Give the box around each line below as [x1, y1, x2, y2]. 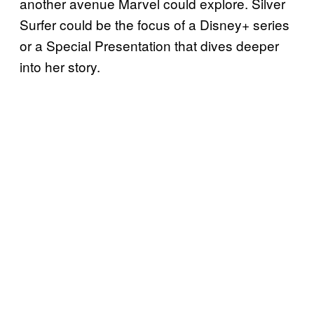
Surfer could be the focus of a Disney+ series [20, 15, 289, 34]
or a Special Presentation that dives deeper [20, 36, 279, 55]
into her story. [20, 57, 100, 76]
